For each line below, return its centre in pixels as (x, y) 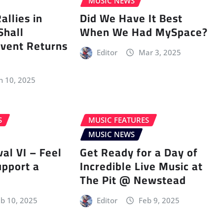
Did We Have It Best (131, 18)
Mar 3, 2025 (160, 53)
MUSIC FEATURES (118, 120)
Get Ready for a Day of (139, 152)
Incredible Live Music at (141, 166)
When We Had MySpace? (144, 32)
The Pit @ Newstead (133, 180)
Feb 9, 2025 (159, 200)
